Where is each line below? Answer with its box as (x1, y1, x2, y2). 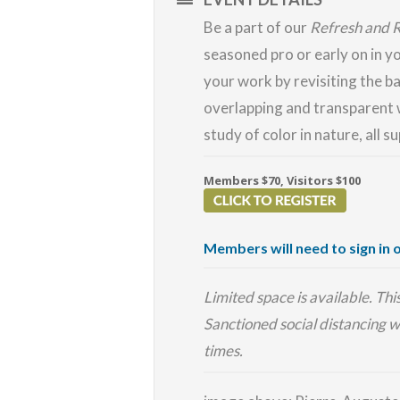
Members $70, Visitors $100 (204, 172, 363, 189)
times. (204, 340, 243, 360)
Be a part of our (204, 17, 310, 37)
